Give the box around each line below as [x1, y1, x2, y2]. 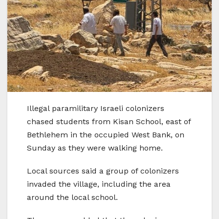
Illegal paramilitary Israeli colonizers [27, 103, 164, 113]
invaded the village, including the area [27, 179, 171, 189]
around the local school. [27, 192, 118, 202]
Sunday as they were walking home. [27, 143, 163, 153]
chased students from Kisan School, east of [27, 116, 191, 126]
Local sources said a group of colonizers [27, 166, 179, 175]
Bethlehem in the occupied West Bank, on [27, 130, 184, 139]
